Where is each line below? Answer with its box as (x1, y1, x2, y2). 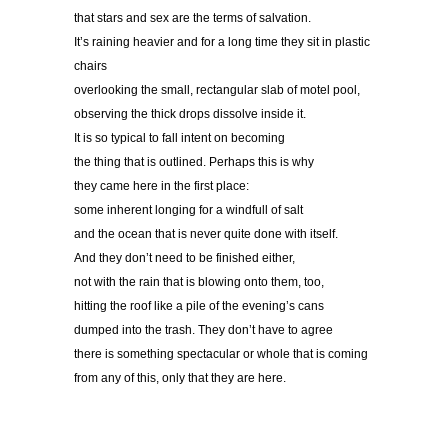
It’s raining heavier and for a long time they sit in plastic (74, 35, 370, 50)
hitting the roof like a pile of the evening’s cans (74, 299, 324, 314)
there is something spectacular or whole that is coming (74, 347, 368, 362)
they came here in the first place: (74, 179, 249, 194)
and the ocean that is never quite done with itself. (74, 227, 338, 242)
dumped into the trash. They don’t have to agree (74, 323, 333, 338)
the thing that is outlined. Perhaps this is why (74, 155, 314, 170)
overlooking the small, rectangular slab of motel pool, (74, 83, 360, 98)
